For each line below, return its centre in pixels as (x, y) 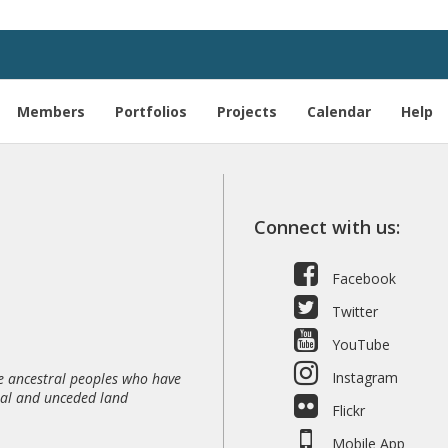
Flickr (346, 410)
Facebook (361, 278)
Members (51, 111)
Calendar (339, 111)
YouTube (358, 344)
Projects (247, 111)
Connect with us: (326, 227)
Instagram (362, 377)
